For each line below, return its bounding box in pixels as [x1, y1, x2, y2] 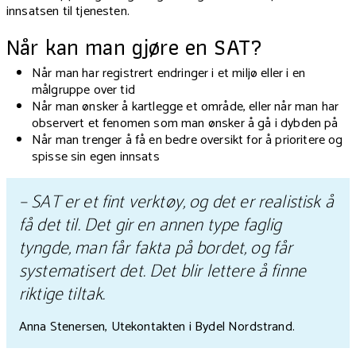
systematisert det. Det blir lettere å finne [19, 257, 307, 287]
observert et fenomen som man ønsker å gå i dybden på [32, 113, 339, 135]
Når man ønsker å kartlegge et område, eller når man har [32, 96, 339, 118]
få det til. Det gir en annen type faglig [19, 211, 282, 241]
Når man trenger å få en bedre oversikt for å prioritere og [32, 130, 343, 152]
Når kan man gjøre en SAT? [6, 29, 263, 66]
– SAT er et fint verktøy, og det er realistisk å [19, 188, 334, 218]
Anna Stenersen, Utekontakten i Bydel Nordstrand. [19, 316, 295, 339]
